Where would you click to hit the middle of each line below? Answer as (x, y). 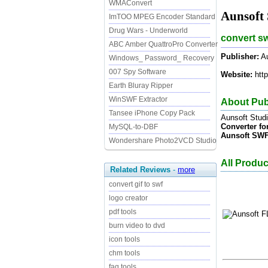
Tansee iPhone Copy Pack (152, 113)
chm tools (124, 253)
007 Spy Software (138, 72)
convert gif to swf (136, 184)
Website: (237, 74)
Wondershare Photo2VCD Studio (163, 141)
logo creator (128, 198)
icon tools (124, 239)
